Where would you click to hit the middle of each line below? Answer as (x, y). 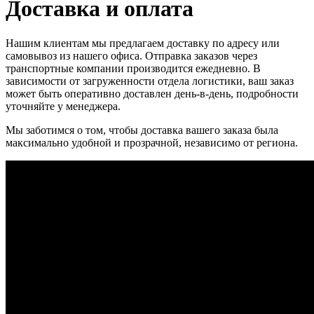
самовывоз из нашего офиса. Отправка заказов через (131, 55)
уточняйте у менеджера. (63, 106)
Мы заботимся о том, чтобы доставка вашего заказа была (142, 130)
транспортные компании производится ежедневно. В (133, 68)
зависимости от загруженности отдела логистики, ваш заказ (150, 81)
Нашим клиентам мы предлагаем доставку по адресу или (143, 43)
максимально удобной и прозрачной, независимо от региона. (152, 142)
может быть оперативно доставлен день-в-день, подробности (152, 93)
